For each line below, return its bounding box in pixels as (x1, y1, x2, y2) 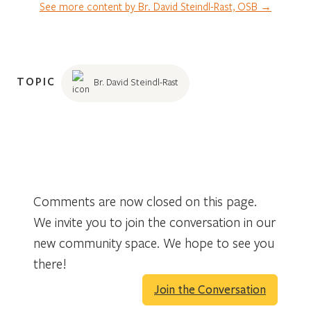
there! (33, 254, 67, 272)
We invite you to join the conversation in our (33, 212, 276, 230)
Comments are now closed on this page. (33, 192, 257, 210)
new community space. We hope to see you (33, 233, 274, 251)
